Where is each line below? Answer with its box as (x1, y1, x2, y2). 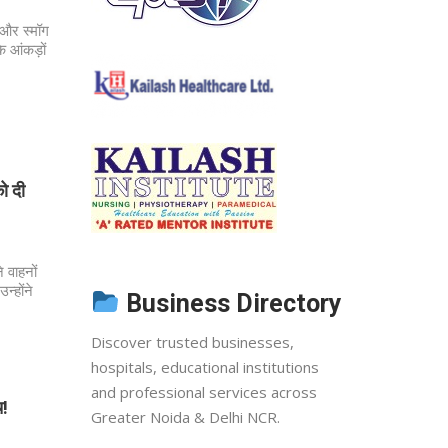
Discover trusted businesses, (91, 331, 294, 352)
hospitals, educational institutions (91, 356, 319, 377)
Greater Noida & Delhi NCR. (91, 406, 280, 427)
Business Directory (119, 288, 342, 318)
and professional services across (91, 381, 317, 402)
